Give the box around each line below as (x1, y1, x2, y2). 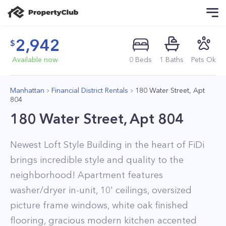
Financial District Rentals (51, 86, 128, 95)
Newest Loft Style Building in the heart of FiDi (10, 139, 204, 150)
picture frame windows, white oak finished (10, 200, 188, 211)
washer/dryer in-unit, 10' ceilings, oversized (10, 185, 192, 196)
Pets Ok (191, 55, 216, 64)
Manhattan (10, 86, 44, 95)
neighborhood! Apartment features (10, 169, 163, 181)
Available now (10, 55, 60, 64)
